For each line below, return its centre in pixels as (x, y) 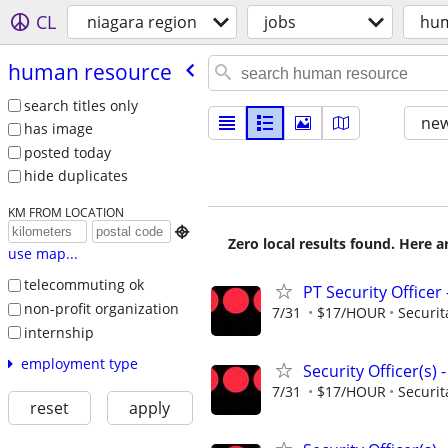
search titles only (80, 105)
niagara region (142, 22)
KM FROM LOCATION (65, 212)
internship (58, 332)
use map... (42, 254)
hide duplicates (75, 176)
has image (58, 129)
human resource (89, 71)
